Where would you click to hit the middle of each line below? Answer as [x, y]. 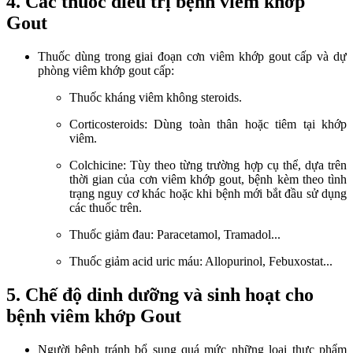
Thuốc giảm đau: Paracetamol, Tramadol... [175, 234]
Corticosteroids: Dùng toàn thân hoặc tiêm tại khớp [208, 124]
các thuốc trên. [106, 207]
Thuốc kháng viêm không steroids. [156, 97]
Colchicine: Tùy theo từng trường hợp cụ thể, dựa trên [208, 165]
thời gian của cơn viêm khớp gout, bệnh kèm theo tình [208, 179]
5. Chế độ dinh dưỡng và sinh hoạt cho [160, 294]
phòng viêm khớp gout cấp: [106, 70]
